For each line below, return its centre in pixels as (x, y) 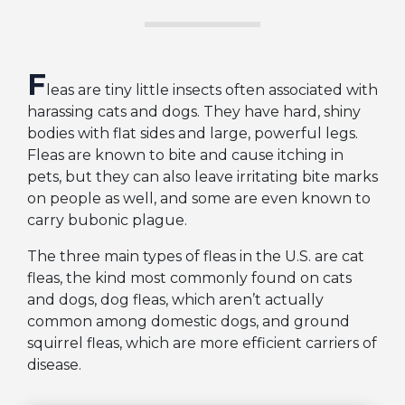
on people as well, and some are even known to (199, 199)
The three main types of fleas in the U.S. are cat (196, 257)
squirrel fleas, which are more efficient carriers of (202, 344)
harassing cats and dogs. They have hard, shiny (194, 112)
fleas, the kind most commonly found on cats (189, 278)
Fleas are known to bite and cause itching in (185, 155)
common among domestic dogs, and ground (188, 322)
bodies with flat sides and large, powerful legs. (193, 134)
